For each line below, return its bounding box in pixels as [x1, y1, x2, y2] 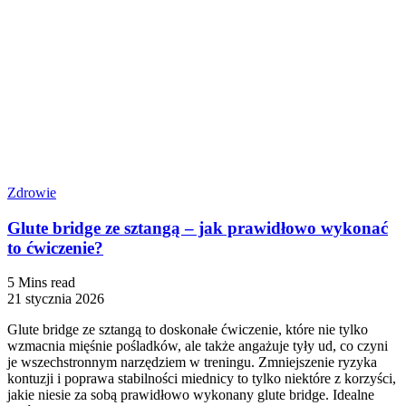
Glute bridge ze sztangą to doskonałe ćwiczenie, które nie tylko [7, 322, 368, 338]
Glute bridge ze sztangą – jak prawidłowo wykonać [7, 217, 388, 237]
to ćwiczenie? [7, 237, 103, 257]
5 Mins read [7, 275, 75, 291]
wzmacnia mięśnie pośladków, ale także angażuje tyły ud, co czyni [7, 338, 388, 354]
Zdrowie [7, 184, 56, 200]
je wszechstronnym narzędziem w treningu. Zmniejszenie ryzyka [7, 354, 377, 371]
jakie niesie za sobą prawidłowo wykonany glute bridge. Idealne [7, 387, 374, 403]
